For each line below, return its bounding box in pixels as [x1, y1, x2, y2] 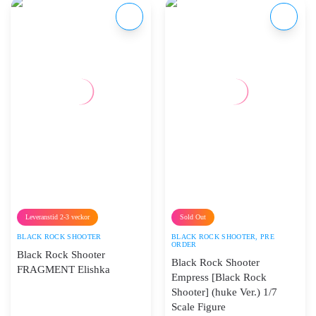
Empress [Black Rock [171, 272, 267, 284]
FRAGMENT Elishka [17, 264, 110, 276]
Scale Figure [171, 301, 226, 313]
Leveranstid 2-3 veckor [25, 213, 90, 221]
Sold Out [180, 213, 206, 221]
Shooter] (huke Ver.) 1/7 [171, 286, 277, 298]
